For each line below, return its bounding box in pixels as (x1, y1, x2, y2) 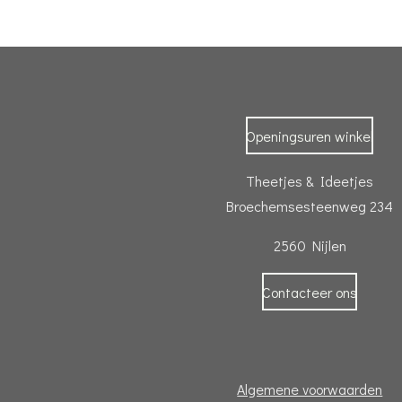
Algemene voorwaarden (237, 380, 383, 399)
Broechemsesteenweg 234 (226, 197, 394, 216)
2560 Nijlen (273, 236, 346, 256)
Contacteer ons (262, 282, 358, 301)
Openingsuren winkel (246, 126, 374, 145)
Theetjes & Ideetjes (246, 171, 374, 191)
